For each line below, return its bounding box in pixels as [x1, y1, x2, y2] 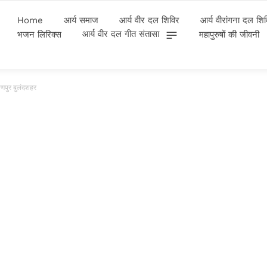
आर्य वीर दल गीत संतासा [82, 29, 159, 40]
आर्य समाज [64, 14, 98, 26]
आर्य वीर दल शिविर [119, 14, 179, 26]
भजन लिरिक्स [17, 29, 61, 40]
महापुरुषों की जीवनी [199, 29, 259, 40]
